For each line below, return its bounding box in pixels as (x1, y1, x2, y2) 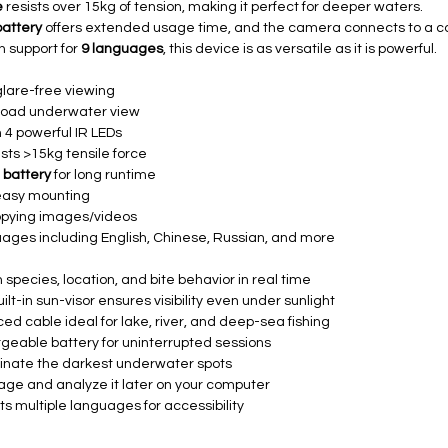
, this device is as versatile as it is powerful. (163, 42, 437, 56)
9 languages (81, 42, 163, 56)
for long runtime (51, 168, 156, 182)
